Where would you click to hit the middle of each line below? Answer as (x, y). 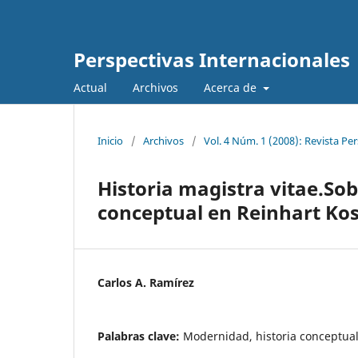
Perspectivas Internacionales (212, 60)
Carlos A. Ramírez (146, 282)
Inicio (110, 140)
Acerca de (232, 87)
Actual (90, 87)
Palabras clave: (140, 336)
